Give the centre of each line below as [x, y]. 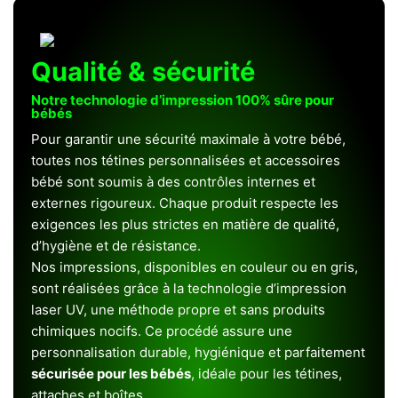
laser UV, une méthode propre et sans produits [178, 310]
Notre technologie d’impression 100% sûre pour [183, 100]
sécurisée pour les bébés [111, 374]
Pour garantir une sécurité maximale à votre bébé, [188, 139]
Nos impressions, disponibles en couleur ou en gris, [195, 267]
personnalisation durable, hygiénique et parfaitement [198, 352]
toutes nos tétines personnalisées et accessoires [186, 160]
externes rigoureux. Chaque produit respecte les [185, 203]
